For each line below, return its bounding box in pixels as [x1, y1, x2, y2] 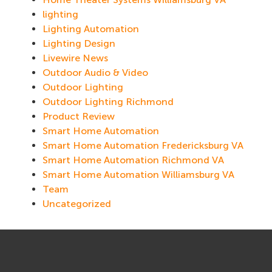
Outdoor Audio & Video [42, 66, 148, 78]
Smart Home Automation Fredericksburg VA [42, 139, 243, 151]
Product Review [42, 110, 115, 122]
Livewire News [42, 52, 108, 64]
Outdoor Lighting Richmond [42, 95, 174, 107]
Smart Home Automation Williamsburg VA [42, 168, 234, 180]
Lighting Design [42, 37, 115, 49]
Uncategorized [42, 197, 111, 209]
